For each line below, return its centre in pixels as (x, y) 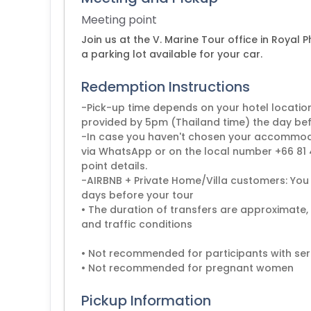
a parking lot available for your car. (172, 54)
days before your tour (137, 195)
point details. (114, 166)
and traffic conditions (137, 224)
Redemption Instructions (166, 87)
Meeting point (119, 20)
